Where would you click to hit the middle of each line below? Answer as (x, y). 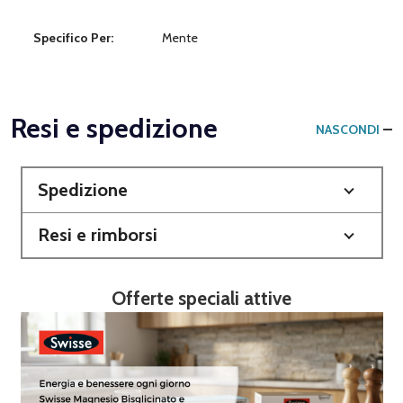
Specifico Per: (73, 37)
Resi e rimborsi (97, 234)
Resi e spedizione (114, 128)
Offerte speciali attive (201, 298)
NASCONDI (348, 129)
